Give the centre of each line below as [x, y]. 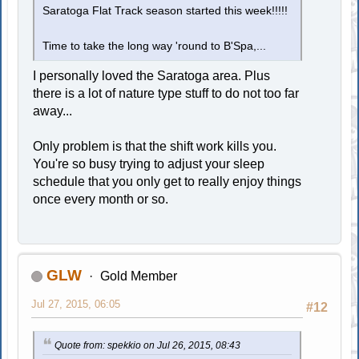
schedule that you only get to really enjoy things [167, 181]
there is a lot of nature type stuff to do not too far [166, 93]
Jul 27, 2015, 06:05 [76, 304]
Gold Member [138, 276]
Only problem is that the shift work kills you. [155, 146]
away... [53, 111]
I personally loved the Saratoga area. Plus [152, 75]
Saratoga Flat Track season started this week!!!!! [165, 10]
